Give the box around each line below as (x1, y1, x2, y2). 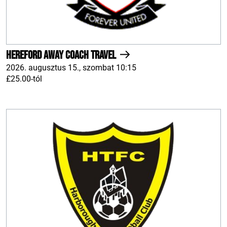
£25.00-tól (6, 73, 42, 84)
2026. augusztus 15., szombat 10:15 (6, 62, 136, 72)
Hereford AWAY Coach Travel (6, 48, 118, 62)
